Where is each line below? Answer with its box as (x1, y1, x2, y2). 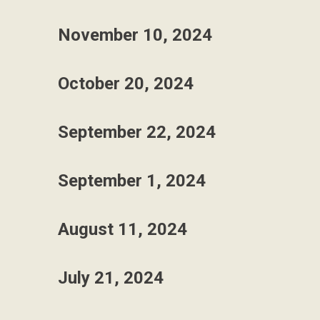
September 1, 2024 (58, 171, 206, 191)
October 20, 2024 (58, 74, 194, 94)
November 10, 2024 (58, 25, 212, 45)
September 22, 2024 (58, 122, 216, 142)
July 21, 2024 (58, 268, 164, 288)
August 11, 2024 (58, 219, 187, 239)
